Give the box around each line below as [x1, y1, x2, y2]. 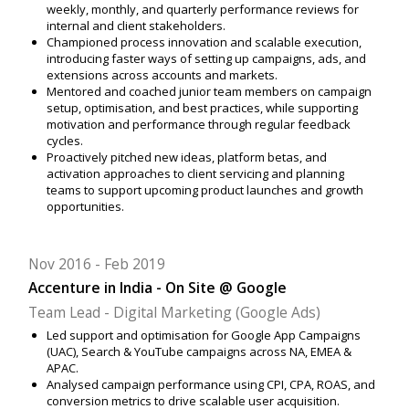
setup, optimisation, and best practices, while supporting [46, 100, 358, 117]
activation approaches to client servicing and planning [46, 165, 344, 183]
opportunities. [46, 198, 124, 215]
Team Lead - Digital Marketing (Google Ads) [28, 301, 321, 322]
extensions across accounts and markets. [46, 67, 278, 84]
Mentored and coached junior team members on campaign [46, 83, 372, 100]
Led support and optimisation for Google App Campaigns [46, 326, 361, 343]
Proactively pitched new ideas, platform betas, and [46, 149, 327, 166]
